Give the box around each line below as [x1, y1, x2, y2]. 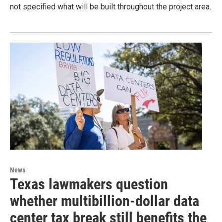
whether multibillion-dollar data [10, 192, 199, 210]
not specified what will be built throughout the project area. [10, 1, 211, 11]
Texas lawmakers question [10, 175, 168, 193]
